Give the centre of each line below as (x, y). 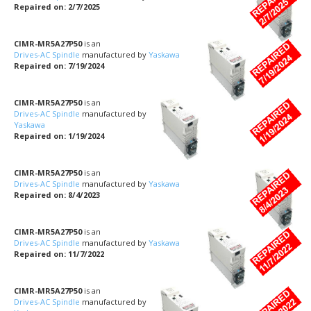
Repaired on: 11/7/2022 (59, 253)
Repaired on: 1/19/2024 (59, 135)
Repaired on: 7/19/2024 (59, 65)
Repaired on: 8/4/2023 (57, 194)
